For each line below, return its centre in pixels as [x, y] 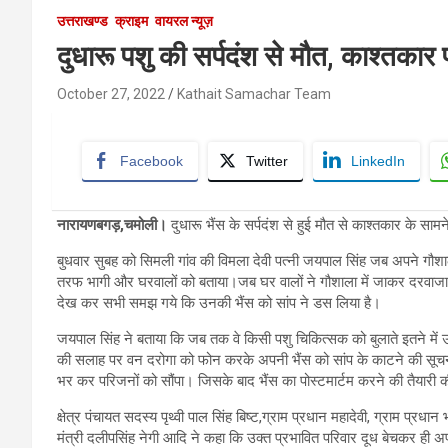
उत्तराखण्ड [82, 20]
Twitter [267, 160]
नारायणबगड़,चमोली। [112, 224]
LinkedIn [378, 160]
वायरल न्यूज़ [184, 20]
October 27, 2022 [111, 93]
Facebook [151, 160]
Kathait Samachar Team [254, 93]
